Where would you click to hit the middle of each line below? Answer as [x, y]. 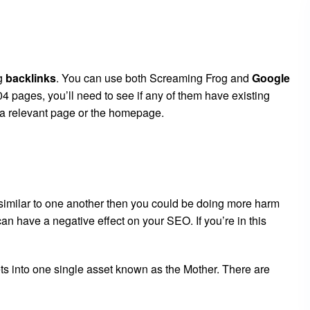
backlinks [31, 78]
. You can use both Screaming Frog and [154, 78]
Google [271, 78]
